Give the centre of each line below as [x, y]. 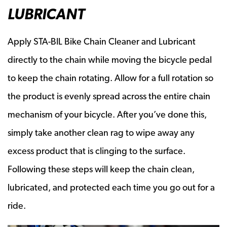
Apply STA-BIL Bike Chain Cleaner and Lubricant [102, 41]
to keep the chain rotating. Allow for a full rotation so [110, 78]
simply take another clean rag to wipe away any [101, 132]
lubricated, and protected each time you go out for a [111, 187]
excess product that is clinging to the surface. [97, 150]
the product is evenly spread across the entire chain [109, 96]
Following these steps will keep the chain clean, [101, 169]
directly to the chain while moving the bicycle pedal [110, 59]
